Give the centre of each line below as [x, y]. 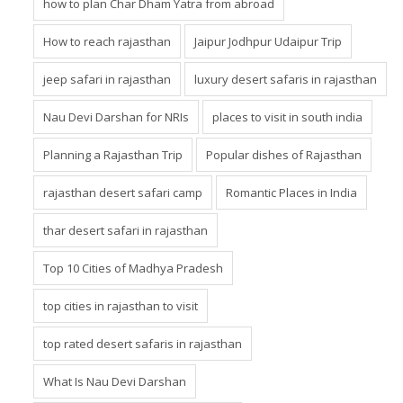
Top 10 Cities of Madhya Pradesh [133, 268]
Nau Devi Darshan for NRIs [116, 116]
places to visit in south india [287, 116]
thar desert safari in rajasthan [125, 230]
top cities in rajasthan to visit [121, 305]
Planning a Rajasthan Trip [113, 154]
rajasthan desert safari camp [123, 192]
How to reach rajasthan [107, 41]
